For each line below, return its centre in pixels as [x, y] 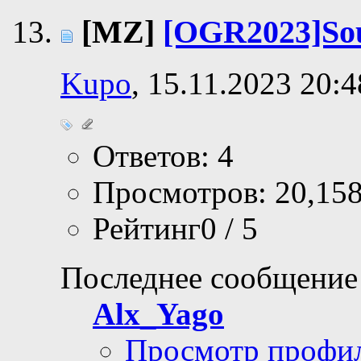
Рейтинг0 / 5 [175, 229]
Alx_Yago [158, 314]
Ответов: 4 [163, 156]
